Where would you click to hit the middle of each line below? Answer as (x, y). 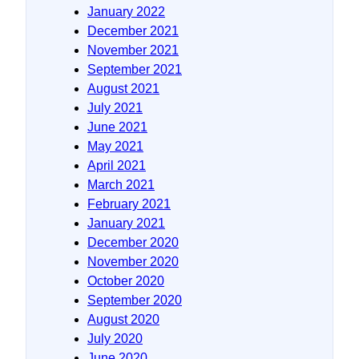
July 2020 (115, 338)
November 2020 (133, 261)
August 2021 (123, 88)
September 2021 (135, 69)
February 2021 (129, 204)
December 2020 (133, 242)
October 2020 (126, 280)
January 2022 (126, 11)
